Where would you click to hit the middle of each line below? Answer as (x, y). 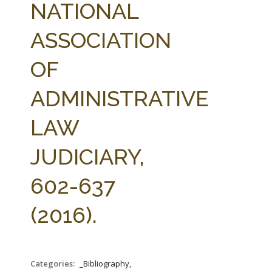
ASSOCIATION (101, 40)
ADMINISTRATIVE (120, 98)
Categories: (53, 263)
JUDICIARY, (87, 157)
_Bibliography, (105, 263)
